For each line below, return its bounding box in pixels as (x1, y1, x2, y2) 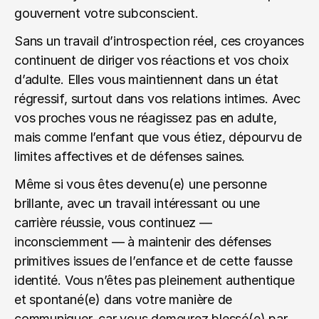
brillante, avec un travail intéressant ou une (14, 196, 261, 211)
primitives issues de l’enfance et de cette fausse (14, 253, 293, 268)
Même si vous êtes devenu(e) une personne (14, 177, 267, 192)
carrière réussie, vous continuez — (14, 215, 212, 230)
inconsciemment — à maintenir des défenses (14, 234, 272, 249)
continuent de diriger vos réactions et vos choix (14, 53, 289, 68)
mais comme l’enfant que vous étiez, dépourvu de (14, 130, 302, 145)
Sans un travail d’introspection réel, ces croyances (14, 33, 304, 48)
